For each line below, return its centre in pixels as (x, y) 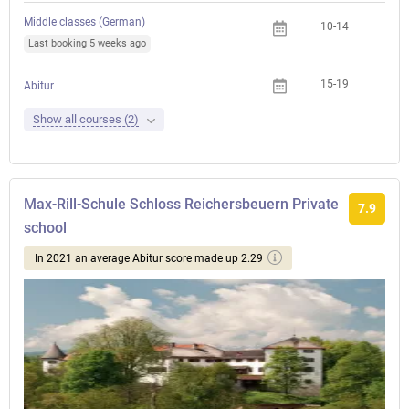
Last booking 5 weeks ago (87, 43)
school (45, 228)
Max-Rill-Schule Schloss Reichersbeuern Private (181, 204)
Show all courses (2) (86, 119)
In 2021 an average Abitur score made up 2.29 (149, 258)
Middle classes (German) (84, 22)
